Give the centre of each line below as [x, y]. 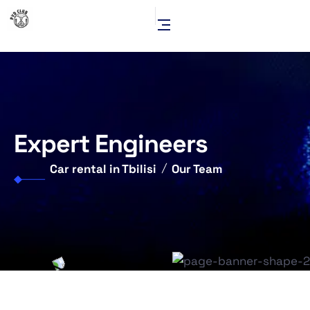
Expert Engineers [111, 144]
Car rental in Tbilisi [103, 169]
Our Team [197, 169]
